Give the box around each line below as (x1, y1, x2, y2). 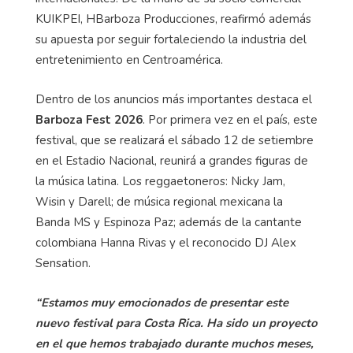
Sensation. (35, 255, 91, 272)
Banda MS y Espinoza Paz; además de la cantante (35, 214, 302, 231)
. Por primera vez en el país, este (143, 112, 318, 128)
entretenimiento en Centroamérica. (35, 52, 223, 69)
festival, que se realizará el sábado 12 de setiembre (35, 132, 314, 149)
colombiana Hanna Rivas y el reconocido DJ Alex (35, 235, 296, 251)
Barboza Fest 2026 (35, 112, 143, 128)
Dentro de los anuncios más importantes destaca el (35, 91, 312, 108)
